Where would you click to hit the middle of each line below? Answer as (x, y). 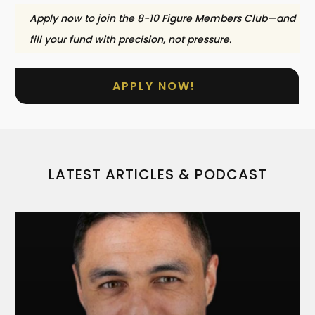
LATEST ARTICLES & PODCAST (157, 174)
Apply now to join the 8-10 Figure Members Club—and (162, 18)
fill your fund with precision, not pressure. (130, 39)
